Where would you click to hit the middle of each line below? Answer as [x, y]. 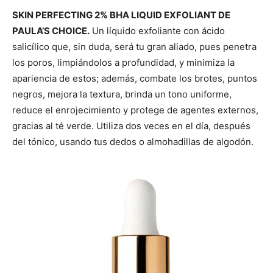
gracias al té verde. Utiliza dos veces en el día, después [131, 126]
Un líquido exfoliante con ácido [157, 31]
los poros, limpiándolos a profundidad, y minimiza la [123, 63]
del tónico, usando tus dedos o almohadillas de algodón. [133, 142]
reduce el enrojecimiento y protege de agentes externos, [135, 110]
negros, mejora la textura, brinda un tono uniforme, [122, 94]
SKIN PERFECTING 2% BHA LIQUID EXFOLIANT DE [121, 15]
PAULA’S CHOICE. [51, 31]
